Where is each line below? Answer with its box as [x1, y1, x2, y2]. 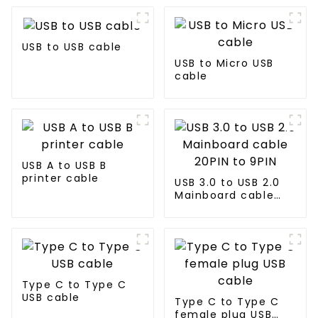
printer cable [21, 171, 99, 186]
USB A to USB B [21, 158, 107, 173]
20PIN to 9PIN [174, 201, 252, 216]
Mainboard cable [174, 188, 275, 203]
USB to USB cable [21, 39, 122, 54]
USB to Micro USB [174, 56, 274, 71]
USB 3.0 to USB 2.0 [174, 175, 280, 190]
